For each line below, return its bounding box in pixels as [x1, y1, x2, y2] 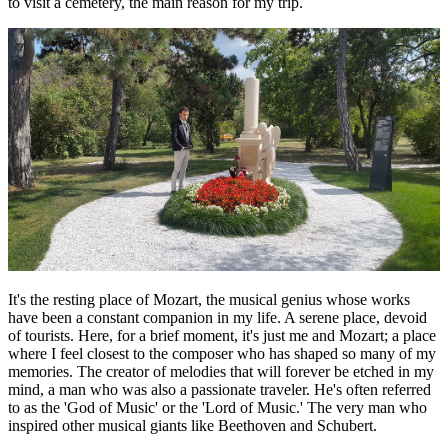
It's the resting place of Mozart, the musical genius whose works [8, 290, 410, 308]
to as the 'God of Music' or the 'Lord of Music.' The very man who [8, 398, 427, 416]
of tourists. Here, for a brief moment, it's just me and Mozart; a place [8, 326, 436, 344]
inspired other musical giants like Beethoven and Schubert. [8, 416, 377, 434]
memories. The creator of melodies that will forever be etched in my [8, 362, 434, 380]
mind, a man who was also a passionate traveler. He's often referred [8, 380, 431, 398]
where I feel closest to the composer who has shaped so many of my [8, 344, 436, 362]
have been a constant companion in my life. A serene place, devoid [8, 308, 427, 326]
